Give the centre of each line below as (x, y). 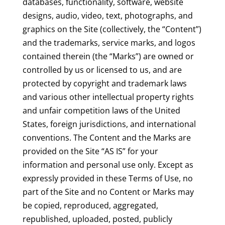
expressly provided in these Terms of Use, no (107, 179)
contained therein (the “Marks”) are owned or (108, 57)
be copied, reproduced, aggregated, (90, 206)
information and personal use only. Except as (108, 165)
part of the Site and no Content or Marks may (108, 192)
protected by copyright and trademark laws (104, 84)
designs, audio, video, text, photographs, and (107, 16)
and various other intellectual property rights (108, 97)
